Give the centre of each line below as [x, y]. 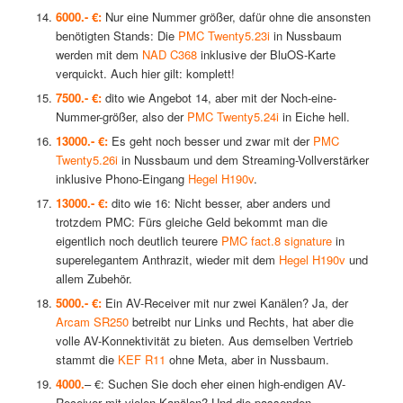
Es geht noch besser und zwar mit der [210, 141]
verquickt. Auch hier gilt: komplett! [145, 74]
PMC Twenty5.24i [233, 117]
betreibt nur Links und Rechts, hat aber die [241, 322]
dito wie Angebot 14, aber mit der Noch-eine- [219, 98]
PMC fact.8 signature [276, 241]
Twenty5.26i [86, 160]
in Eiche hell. [314, 117]
